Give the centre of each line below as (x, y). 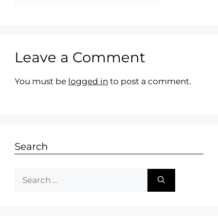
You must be (41, 82)
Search (31, 146)
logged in (88, 82)
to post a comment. (150, 82)
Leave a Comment (80, 57)
